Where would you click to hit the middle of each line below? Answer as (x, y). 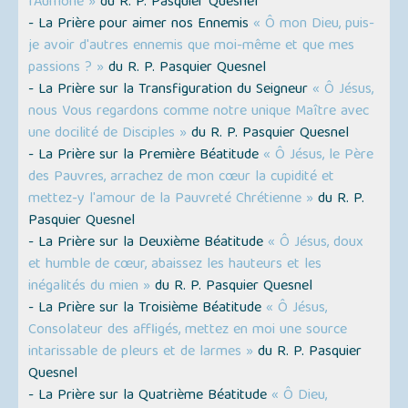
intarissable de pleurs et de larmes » (141, 352)
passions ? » (66, 68)
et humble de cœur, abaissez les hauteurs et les (175, 265)
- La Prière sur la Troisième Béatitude (148, 308)
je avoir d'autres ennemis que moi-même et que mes (192, 46)
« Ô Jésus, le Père (319, 155)
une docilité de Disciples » (108, 133)
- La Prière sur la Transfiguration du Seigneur (171, 90)
